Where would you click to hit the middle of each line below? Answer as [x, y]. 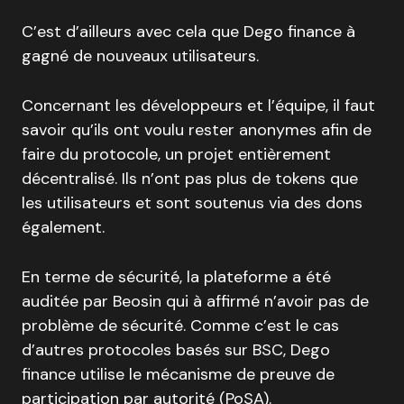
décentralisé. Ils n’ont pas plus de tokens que [190, 178]
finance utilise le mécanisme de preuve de [178, 374]
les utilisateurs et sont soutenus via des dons [192, 202]
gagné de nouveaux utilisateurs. [140, 55]
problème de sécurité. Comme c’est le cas [180, 325]
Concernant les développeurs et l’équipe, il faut [198, 105]
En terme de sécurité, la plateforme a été [176, 276]
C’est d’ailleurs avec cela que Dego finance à [188, 31]
